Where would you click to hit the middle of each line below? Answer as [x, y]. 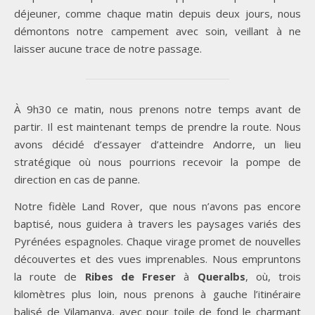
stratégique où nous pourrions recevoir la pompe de [157, 162]
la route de [50, 277]
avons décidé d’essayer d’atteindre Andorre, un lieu [157, 144]
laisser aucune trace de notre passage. [108, 49]
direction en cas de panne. [77, 180]
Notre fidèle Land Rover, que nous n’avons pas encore [157, 206]
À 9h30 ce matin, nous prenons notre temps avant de [157, 109]
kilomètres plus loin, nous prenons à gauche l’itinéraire [157, 294]
